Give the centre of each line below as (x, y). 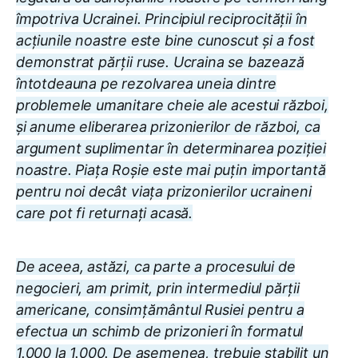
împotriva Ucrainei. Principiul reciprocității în (162, 18)
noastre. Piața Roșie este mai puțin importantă (171, 169)
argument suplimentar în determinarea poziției (171, 148)
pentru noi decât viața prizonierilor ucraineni (164, 191)
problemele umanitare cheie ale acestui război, (172, 105)
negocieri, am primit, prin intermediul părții (158, 288)
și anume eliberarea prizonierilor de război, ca (168, 126)
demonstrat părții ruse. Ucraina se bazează (160, 62)
